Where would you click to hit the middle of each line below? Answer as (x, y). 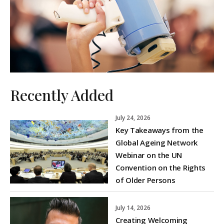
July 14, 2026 (133, 207)
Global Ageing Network (156, 143)
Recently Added (62, 95)
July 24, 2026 (133, 118)
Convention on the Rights (161, 168)
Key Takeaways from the (159, 130)
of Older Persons (145, 180)
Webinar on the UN (149, 155)
